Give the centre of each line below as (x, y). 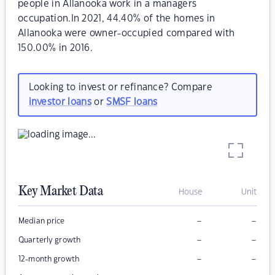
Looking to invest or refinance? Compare (120, 87)
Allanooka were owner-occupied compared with (126, 33)
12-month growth (49, 259)
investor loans (60, 102)
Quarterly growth (50, 240)
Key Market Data (61, 192)
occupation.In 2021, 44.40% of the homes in (117, 19)
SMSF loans (132, 102)
